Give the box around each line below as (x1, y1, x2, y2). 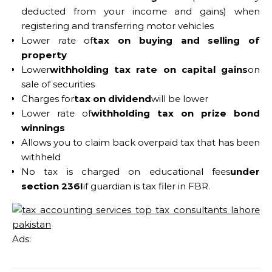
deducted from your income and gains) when (21, 5, 260, 17)
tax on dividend (74, 92, 151, 104)
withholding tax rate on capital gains (50, 63, 248, 75)
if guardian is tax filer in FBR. (83, 180, 210, 192)
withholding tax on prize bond (91, 107, 260, 119)
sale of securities (21, 78, 95, 90)
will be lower (151, 92, 208, 104)
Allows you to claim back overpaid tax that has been (21, 136, 260, 148)
